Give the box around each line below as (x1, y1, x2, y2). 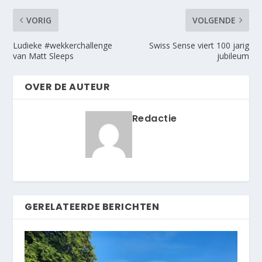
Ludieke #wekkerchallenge (13, 39, 113, 51)
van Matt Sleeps (13, 50, 74, 61)
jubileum (216, 50, 249, 61)
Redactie (132, 111, 177, 125)
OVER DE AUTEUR (25, 80, 111, 94)
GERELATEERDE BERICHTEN (25, 199, 160, 213)
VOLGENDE (192, 14, 236, 26)
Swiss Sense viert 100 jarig (149, 39, 249, 51)
